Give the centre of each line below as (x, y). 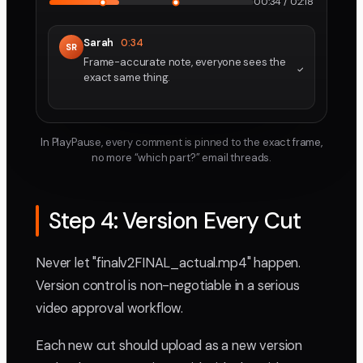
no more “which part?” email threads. (181, 158)
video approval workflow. (110, 309)
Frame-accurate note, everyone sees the (185, 62)
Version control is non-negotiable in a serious (168, 286)
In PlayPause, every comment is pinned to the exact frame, (181, 143)
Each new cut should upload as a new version (169, 346)
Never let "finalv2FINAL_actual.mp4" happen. (169, 263)
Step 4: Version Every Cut (175, 221)
